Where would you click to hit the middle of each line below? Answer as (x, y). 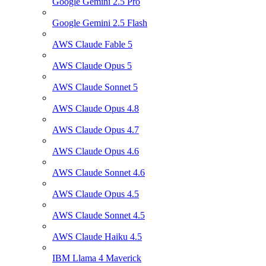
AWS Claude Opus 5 (92, 66)
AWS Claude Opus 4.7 (96, 130)
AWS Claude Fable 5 (92, 45)
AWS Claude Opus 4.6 (96, 151)
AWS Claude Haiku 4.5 (97, 237)
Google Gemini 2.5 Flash (100, 23)
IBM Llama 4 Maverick (97, 258)
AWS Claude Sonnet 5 (95, 87)
